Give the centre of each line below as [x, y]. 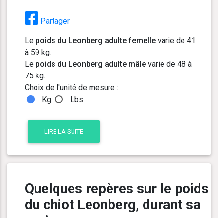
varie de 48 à [169, 64]
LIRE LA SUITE [64, 131]
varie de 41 [176, 41]
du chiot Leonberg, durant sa [113, 205]
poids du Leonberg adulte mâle [91, 64]
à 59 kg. [38, 53]
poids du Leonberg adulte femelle [96, 41]
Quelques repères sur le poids [117, 189]
